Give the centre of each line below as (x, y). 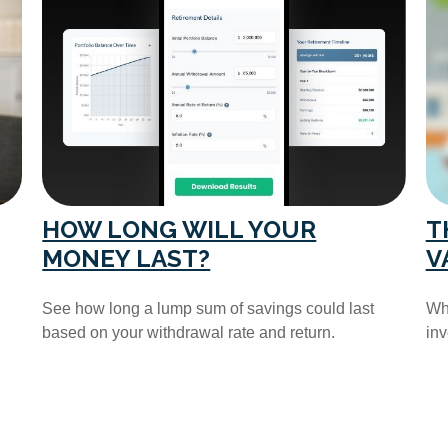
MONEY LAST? (126, 258)
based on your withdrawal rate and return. (189, 332)
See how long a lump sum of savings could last (208, 308)
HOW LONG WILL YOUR (179, 229)
